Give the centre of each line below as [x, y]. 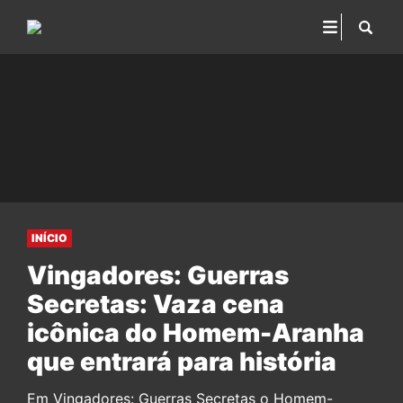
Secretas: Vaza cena [156, 304]
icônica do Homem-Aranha [196, 333]
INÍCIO [49, 238]
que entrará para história [182, 362]
